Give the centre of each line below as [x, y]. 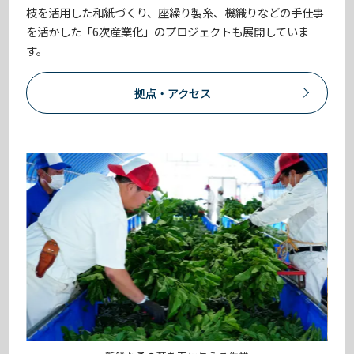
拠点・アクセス [173, 92]
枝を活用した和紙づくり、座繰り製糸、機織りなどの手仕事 [175, 13]
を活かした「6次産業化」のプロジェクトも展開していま [168, 32]
